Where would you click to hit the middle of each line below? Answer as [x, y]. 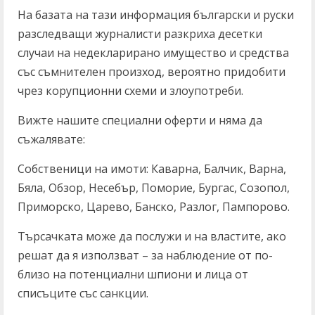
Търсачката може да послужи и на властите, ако [152, 236]
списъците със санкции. [83, 293]
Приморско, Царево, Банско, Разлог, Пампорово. [154, 207]
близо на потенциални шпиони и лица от [133, 274]
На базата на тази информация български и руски [156, 15]
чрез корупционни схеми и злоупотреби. [130, 91]
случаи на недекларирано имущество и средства [153, 53]
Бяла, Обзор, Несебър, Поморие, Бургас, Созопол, [154, 188]
